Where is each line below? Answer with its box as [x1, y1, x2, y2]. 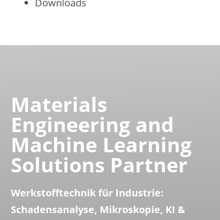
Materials [11, 90, 108, 118]
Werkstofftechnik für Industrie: [11, 186, 164, 199]
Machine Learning [11, 131, 192, 158]
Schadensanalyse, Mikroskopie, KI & [11, 203, 186, 216]
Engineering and [11, 110, 174, 138]
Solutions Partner [11, 151, 188, 178]
